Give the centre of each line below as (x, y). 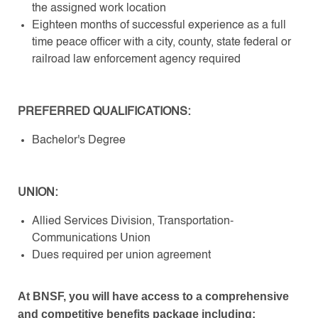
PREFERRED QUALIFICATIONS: (104, 112)
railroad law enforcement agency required (136, 59)
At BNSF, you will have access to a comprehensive (153, 296)
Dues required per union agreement (122, 255)
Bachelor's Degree (78, 140)
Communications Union (91, 238)
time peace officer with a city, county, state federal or (161, 42)
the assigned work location (99, 8)
